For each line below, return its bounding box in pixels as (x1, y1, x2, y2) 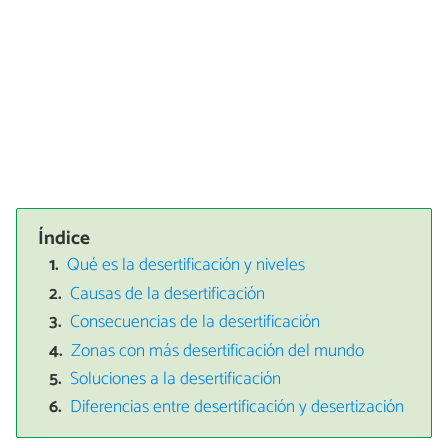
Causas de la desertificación (70, 279, 266, 309)
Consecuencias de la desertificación (70, 308, 321, 338)
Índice (38, 222, 91, 254)
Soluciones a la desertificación (70, 364, 282, 394)
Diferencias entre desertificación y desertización (70, 393, 405, 423)
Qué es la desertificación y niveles (67, 251, 306, 281)
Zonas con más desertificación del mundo (71, 336, 365, 366)
